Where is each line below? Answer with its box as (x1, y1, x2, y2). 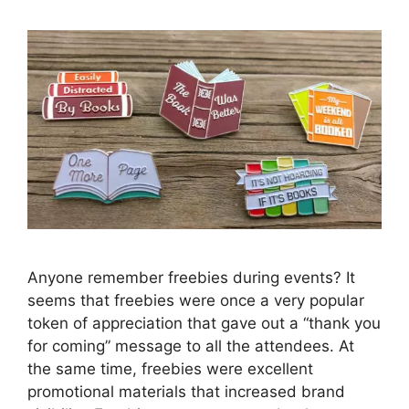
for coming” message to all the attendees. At (27, 336, 354, 355)
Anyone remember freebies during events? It (27, 267, 355, 287)
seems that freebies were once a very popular (27, 290, 364, 309)
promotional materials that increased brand (27, 382, 345, 401)
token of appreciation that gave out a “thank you (27, 313, 381, 332)
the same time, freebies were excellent (27, 359, 313, 378)
